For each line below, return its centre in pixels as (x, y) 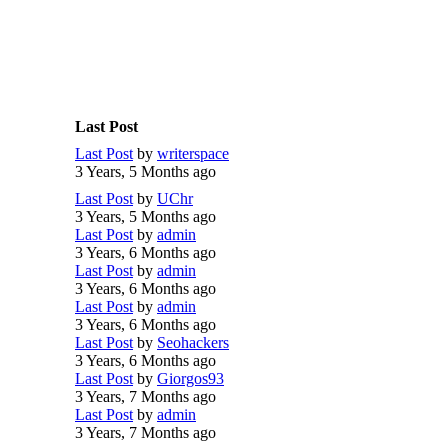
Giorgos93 (190, 378)
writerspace (193, 153)
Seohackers (193, 342)
